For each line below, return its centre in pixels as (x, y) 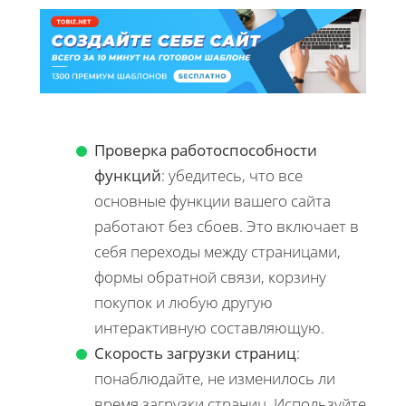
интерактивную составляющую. (209, 327)
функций (128, 175)
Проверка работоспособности (206, 150)
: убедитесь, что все (232, 175)
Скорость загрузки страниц (195, 353)
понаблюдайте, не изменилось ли (215, 378)
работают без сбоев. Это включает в (227, 226)
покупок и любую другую (184, 302)
